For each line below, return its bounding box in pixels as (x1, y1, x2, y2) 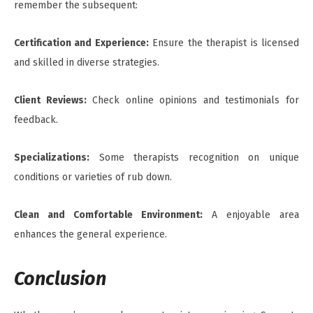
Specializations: (14, 152, 89, 163)
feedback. (14, 114, 58, 126)
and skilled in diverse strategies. (14, 57, 159, 68)
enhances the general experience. (14, 228, 167, 240)
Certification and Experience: (14, 37, 149, 49)
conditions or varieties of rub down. (14, 171, 172, 183)
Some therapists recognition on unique (89, 152, 299, 163)
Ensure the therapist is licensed (148, 37, 300, 49)
